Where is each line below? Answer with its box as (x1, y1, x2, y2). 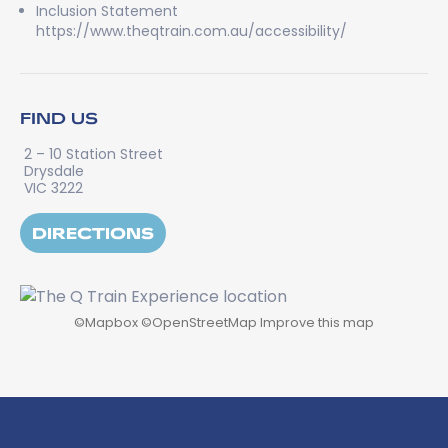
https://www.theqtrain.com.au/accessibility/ (36, 21, 347, 41)
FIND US (20, 107, 98, 128)
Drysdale (24, 161, 84, 181)
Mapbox (85, 314, 138, 331)
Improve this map (260, 314, 374, 331)
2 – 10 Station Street (24, 144, 163, 164)
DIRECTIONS (32, 222, 154, 243)
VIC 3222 (24, 178, 83, 198)
